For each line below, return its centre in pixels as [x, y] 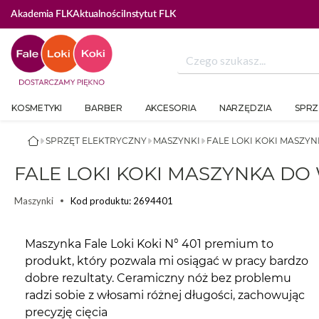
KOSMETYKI [37, 108]
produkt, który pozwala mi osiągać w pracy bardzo [167, 261]
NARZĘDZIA [245, 108]
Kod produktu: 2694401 [122, 200]
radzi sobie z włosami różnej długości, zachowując [165, 296]
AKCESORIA [171, 108]
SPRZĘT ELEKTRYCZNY [96, 141]
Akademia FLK [42, 14]
